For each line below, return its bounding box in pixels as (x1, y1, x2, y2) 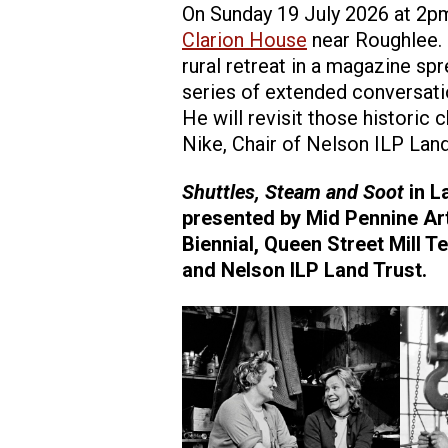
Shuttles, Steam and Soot (182, 180, 409, 205)
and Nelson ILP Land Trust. (182, 258, 427, 283)
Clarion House (182, 27, 307, 52)
